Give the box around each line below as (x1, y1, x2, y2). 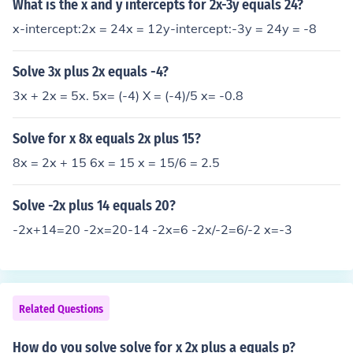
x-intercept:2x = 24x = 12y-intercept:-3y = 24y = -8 (13, 20, 317, 36)
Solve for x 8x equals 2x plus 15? (13, 130, 201, 147)
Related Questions (19, 303, 103, 316)
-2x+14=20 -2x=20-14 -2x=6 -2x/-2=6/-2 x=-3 (13, 221, 292, 237)
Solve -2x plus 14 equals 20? (13, 197, 176, 214)
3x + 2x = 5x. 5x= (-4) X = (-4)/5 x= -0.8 (13, 87, 243, 103)
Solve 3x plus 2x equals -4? (13, 63, 169, 80)
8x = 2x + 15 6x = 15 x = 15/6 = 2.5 (13, 154, 220, 170)
